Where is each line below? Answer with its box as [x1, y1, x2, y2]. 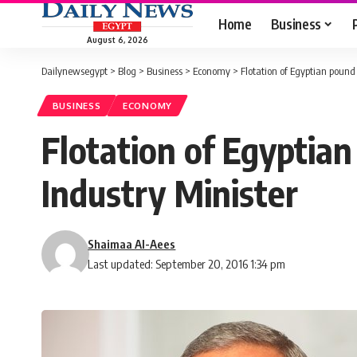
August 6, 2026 [86, 34, 148, 45]
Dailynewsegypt [41, 65, 108, 77]
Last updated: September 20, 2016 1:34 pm [88, 257, 286, 272]
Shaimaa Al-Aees [88, 237, 176, 252]
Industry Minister [41, 171, 298, 216]
